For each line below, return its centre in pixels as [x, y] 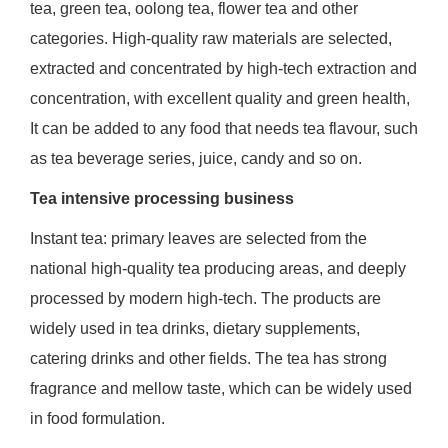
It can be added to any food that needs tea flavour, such [223, 129]
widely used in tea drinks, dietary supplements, [194, 329]
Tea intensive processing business [161, 199]
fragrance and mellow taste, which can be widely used [220, 389]
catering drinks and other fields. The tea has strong [208, 359]
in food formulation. [97, 419]
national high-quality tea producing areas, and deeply [217, 269]
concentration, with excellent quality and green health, [219, 99]
